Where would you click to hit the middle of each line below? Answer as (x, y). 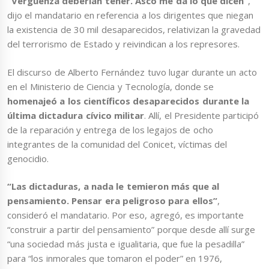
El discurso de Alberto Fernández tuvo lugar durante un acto (132, 72)
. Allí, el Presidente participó (201, 115)
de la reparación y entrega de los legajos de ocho (110, 129)
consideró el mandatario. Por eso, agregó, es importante (126, 215)
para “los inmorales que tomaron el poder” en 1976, (115, 258)
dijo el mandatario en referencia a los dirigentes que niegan (130, 15)
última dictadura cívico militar (76, 115)
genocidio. (28, 158)
